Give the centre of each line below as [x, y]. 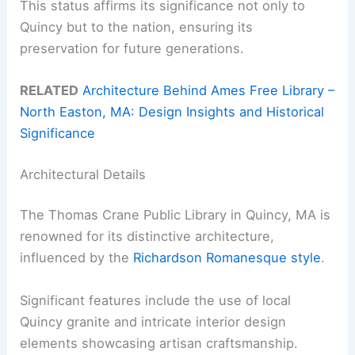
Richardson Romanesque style [227, 258]
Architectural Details [83, 174]
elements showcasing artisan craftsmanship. [159, 343]
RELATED [50, 91]
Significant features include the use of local [156, 300]
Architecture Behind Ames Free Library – [209, 91]
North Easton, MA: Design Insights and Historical [172, 112]
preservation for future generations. [132, 48]
